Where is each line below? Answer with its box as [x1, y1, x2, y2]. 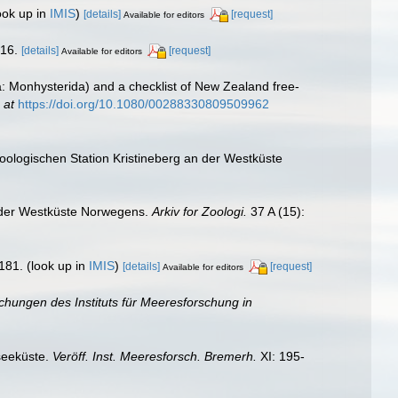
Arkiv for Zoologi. [152, 204, 247, 219]
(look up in [23, 259, 89, 274]
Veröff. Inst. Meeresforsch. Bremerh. [52, 349, 257, 364]
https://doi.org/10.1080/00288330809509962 [18, 96, 269, 111]
